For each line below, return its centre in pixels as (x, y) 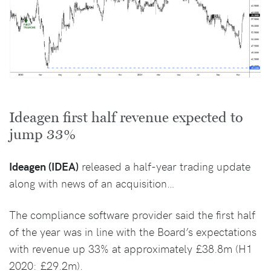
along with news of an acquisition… (92, 183)
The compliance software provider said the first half (132, 215)
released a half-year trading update (165, 166)
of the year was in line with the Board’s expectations (133, 232)
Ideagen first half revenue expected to (126, 118)
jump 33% (42, 135)
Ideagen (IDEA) (44, 166)
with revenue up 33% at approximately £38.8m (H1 (131, 249)
